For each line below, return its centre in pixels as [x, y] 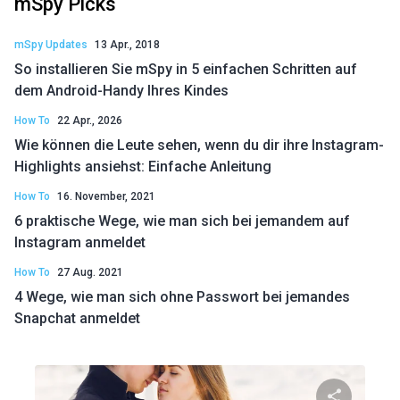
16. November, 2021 [106, 196]
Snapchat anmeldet [77, 318]
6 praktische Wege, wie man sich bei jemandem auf [182, 221]
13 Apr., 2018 [127, 45]
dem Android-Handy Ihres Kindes [121, 91]
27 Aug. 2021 [90, 272]
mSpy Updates [51, 45]
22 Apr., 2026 [90, 121]
